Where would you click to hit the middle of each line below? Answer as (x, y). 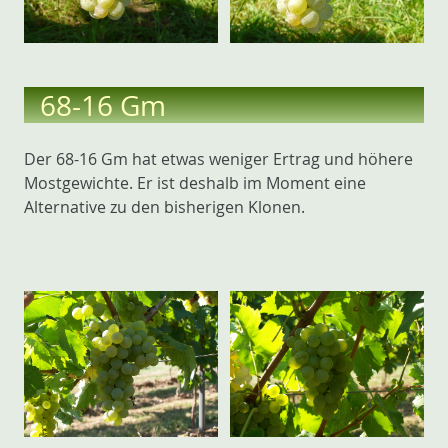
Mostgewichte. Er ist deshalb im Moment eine (195, 183)
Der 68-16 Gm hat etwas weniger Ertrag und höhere (218, 159)
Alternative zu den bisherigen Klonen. (164, 207)
